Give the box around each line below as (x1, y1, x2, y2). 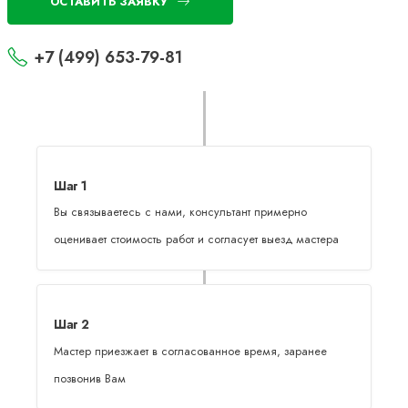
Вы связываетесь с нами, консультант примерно (54, 204, 308, 221)
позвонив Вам (54, 370, 127, 387)
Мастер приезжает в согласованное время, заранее (54, 342, 328, 360)
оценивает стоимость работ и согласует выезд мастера (54, 231, 340, 249)
